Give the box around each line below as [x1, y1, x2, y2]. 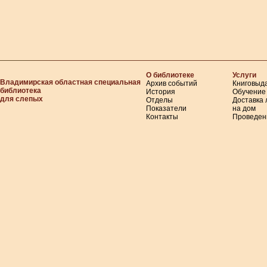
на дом [232, 104, 256, 113]
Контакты [146, 113, 178, 121]
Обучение [232, 88, 266, 96]
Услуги [232, 71, 256, 79]
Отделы [146, 96, 173, 104]
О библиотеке [146, 71, 194, 79]
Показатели [146, 104, 187, 113]
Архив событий [146, 79, 197, 88]
